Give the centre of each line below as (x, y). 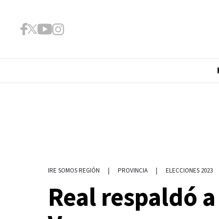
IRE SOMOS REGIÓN (74, 171)
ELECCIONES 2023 (189, 170)
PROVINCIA (132, 170)
